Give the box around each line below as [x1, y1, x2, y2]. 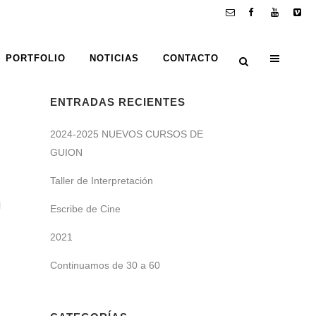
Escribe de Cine [50, 203, 121, 214]
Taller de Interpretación [50, 175, 153, 186]
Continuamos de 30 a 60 [50, 260, 160, 271]
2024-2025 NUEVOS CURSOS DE [50, 128, 203, 140]
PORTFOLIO [6, 53, 66, 63]
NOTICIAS [90, 53, 139, 63]
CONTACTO [163, 53, 219, 63]
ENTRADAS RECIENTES [50, 96, 186, 108]
